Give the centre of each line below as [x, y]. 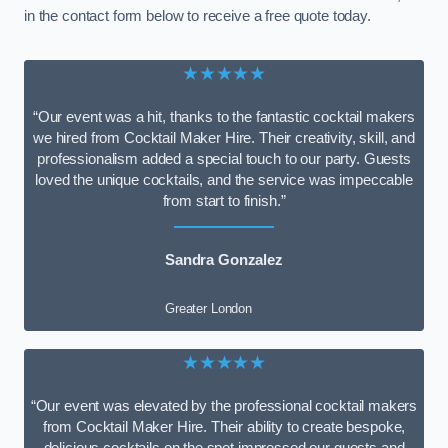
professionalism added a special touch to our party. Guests [224, 158]
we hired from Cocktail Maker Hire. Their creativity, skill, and [224, 137]
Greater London [209, 308]
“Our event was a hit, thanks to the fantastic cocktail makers [224, 116]
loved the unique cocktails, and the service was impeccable [224, 179]
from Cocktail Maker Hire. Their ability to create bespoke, [224, 427]
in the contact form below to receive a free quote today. [197, 16]
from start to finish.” [224, 200]
